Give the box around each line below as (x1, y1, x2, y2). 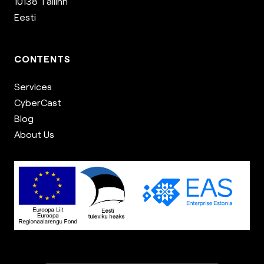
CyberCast (14, 97, 61, 108)
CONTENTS (14, 53, 71, 65)
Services (14, 81, 52, 93)
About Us (14, 128, 54, 140)
